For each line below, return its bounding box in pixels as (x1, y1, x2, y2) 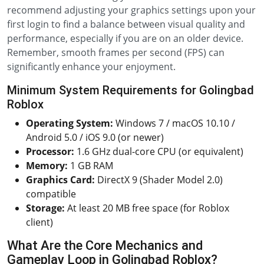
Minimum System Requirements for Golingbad (7, 83, 254, 97)
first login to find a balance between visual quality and (7, 18, 245, 31)
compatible (26, 187, 76, 200)
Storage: (26, 202, 65, 214)
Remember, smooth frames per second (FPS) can (7, 46, 225, 59)
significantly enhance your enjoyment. (7, 60, 176, 73)
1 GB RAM (68, 159, 113, 172)
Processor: (26, 145, 74, 158)
